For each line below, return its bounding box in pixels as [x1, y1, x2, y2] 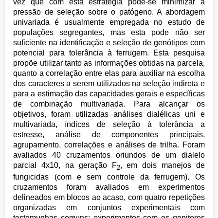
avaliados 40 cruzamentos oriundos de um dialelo [13, 151, 205, 159]
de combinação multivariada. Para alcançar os [13, 100, 205, 108]
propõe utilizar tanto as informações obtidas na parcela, [13, 59, 205, 67]
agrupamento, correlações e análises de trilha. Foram [13, 141, 205, 149]
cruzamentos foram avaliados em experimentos [13, 183, 205, 192]
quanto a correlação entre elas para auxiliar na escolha [13, 69, 205, 77]
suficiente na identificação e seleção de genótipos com [13, 38, 205, 47]
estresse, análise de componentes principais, [13, 130, 205, 139]
